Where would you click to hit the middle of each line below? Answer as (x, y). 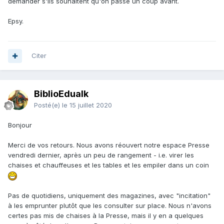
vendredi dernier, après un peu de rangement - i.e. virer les (101, 155)
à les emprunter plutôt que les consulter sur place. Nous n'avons (110, 205)
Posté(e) (48, 105)
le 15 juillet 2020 (87, 105)
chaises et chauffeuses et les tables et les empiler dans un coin (108, 165)
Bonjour (20, 125)
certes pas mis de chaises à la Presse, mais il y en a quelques (106, 215)
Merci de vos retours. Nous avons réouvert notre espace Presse (109, 145)
